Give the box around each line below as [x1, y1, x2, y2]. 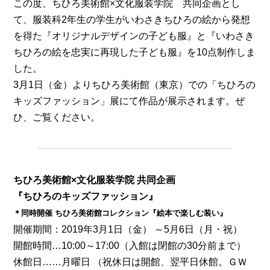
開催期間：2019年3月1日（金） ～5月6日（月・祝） [13, 224, 243, 235]
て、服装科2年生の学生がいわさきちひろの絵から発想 [13, 14, 251, 25]
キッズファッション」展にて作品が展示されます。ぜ [13, 95, 245, 107]
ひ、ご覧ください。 [13, 111, 101, 123]
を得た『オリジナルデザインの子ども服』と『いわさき [13, 30, 255, 42]
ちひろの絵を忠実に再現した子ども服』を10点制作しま [13, 46, 256, 58]
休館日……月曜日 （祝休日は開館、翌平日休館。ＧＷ [13, 256, 248, 268]
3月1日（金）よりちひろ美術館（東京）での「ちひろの [13, 79, 256, 90]
